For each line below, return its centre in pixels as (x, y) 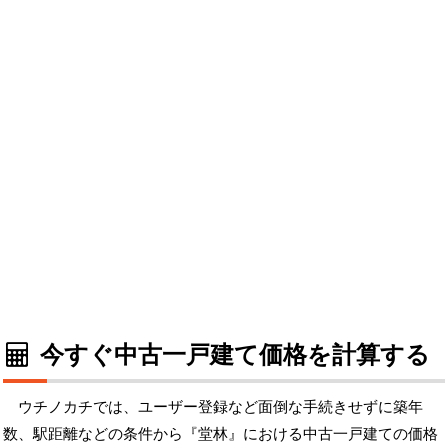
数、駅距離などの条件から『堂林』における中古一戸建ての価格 (220, 432)
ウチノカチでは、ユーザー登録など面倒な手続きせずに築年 (220, 405)
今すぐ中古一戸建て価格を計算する (231, 353)
